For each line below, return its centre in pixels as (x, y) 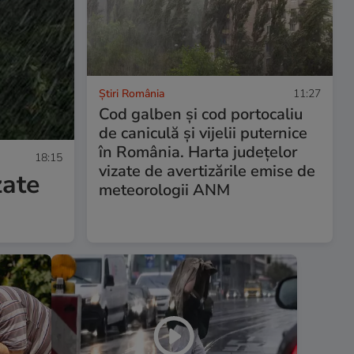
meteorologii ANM (164, 190)
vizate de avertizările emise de (207, 171)
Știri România (131, 93)
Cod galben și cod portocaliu (200, 114)
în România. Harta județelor (198, 152)
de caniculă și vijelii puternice (203, 133)
